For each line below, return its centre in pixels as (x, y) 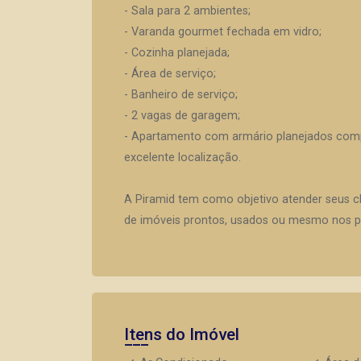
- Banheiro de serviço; (181, 95)
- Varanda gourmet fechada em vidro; (223, 32)
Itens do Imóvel (182, 334)
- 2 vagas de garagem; (182, 116)
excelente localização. (183, 158)
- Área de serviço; (170, 74)
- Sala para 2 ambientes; (187, 11)
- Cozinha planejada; (177, 53)
